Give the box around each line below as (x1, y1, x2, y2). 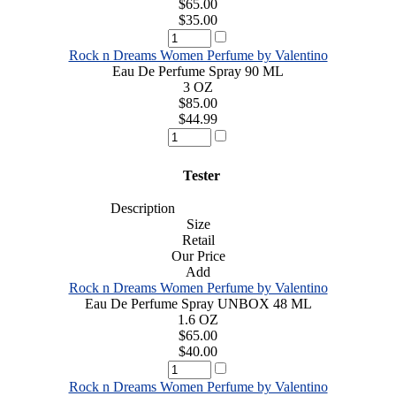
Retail (181, 232, 215, 247)
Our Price (171, 247, 225, 263)
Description (99, 200, 175, 216)
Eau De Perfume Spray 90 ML (112, 63, 284, 79)
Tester (176, 167, 220, 183)
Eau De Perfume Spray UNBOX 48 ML (84, 295, 312, 311)
